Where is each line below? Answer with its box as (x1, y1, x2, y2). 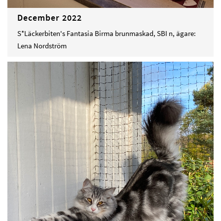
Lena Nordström (17, 40, 67, 50)
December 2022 (17, 11, 82, 23)
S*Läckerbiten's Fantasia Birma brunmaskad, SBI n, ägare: (17, 28, 196, 38)
